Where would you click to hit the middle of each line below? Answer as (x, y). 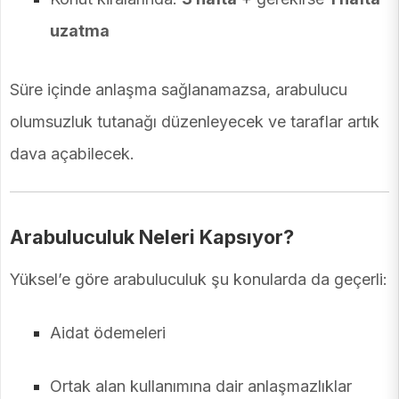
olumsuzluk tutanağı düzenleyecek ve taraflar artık (195, 121)
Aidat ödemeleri (108, 332)
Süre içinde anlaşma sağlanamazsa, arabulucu (179, 89)
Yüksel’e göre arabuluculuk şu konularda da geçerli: (199, 279)
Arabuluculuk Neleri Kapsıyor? (152, 236)
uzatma (80, 31)
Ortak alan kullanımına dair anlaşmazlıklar (201, 386)
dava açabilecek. (72, 153)
